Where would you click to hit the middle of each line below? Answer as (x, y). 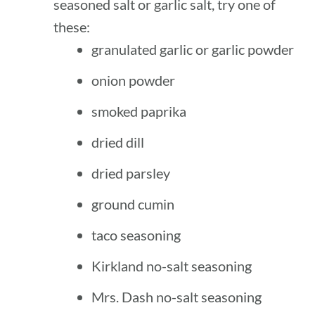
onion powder (134, 80)
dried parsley (131, 173)
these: (72, 26)
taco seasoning (136, 234)
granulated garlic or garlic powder (193, 49)
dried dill (118, 142)
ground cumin (133, 204)
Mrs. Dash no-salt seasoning (177, 296)
